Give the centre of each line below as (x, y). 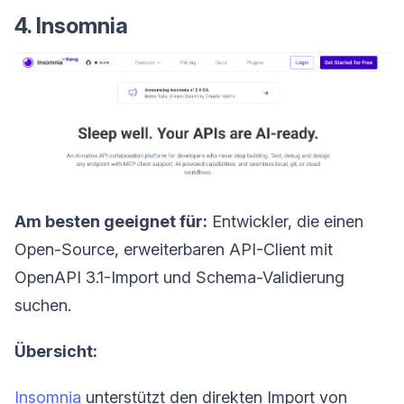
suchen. (43, 306)
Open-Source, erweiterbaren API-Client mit (174, 250)
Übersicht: (56, 352)
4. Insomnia (71, 25)
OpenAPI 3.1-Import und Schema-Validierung (179, 278)
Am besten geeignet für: (111, 222)
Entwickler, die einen (285, 222)
